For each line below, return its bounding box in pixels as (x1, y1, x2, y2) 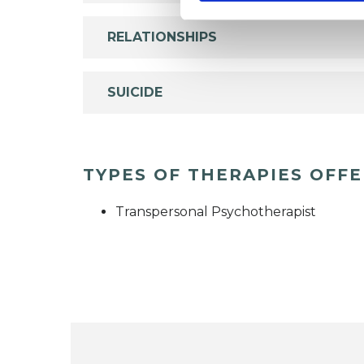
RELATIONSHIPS (107, 28, 217, 45)
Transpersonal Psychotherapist (115, 203, 316, 219)
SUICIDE (107, 84, 162, 100)
